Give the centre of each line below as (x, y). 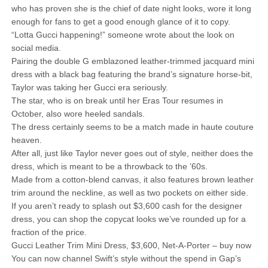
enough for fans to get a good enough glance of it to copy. (121, 22)
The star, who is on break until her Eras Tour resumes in (117, 100)
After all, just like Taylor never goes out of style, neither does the (132, 153)
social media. (36, 48)
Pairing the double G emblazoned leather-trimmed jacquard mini (133, 61)
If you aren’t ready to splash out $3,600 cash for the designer (127, 206)
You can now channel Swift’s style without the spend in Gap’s (126, 258)
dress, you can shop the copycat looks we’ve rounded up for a (128, 219)
